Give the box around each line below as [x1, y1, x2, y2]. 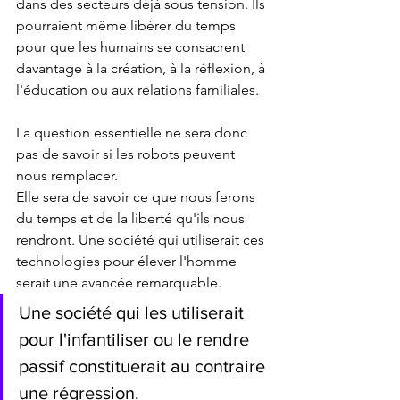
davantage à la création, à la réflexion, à [16, 59, 269, 77]
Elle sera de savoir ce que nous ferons [16, 187, 259, 205]
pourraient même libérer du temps [16, 16, 239, 34]
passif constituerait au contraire [19, 355, 270, 376]
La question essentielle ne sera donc [16, 123, 251, 141]
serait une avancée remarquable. [16, 273, 225, 291]
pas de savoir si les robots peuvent [16, 145, 238, 162]
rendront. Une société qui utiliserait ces [16, 230, 268, 248]
